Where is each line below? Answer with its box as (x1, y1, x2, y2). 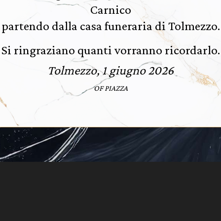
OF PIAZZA (93, 84, 128, 92)
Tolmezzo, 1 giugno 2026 (47, 63, 174, 77)
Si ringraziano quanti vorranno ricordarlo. (1, 43, 220, 57)
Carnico (90, 2, 131, 17)
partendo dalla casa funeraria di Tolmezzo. (1, 19, 220, 33)
